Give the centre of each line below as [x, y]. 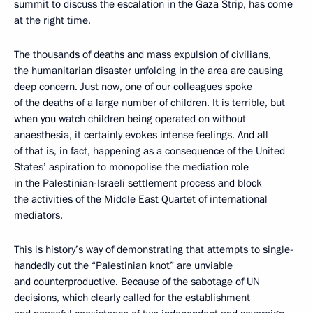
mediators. [38, 215]
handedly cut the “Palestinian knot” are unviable [123, 265]
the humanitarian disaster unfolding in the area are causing [148, 71]
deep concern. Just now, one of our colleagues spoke [133, 87]
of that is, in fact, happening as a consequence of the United [150, 151]
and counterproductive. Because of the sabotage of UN [137, 282]
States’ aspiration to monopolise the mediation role [131, 167]
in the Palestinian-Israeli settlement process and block [138, 183]
